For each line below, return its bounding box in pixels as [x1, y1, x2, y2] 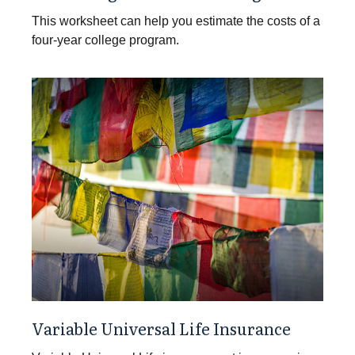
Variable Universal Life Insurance [32, 315, 291, 340]
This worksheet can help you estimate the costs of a [32, 13, 320, 28]
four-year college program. [32, 32, 179, 47]
